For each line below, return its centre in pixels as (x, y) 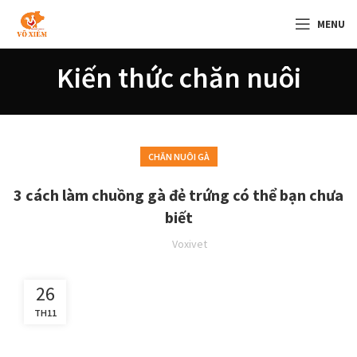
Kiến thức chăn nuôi (178, 78)
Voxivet (190, 244)
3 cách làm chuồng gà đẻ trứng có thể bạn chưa (178, 195)
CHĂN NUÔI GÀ (178, 157)
